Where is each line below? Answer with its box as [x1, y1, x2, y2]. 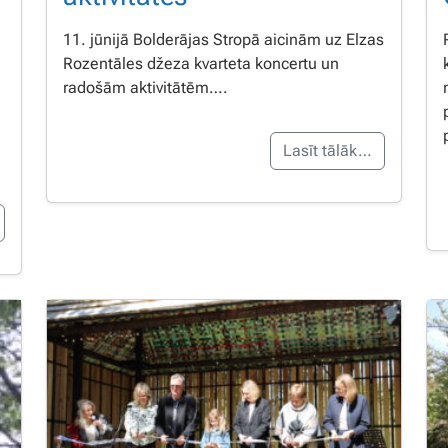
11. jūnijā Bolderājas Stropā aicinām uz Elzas [63, 29, 384, 49]
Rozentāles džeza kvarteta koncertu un [63, 53, 339, 73]
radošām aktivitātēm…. [63, 77, 228, 97]
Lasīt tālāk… [283, 140, 372, 160]
